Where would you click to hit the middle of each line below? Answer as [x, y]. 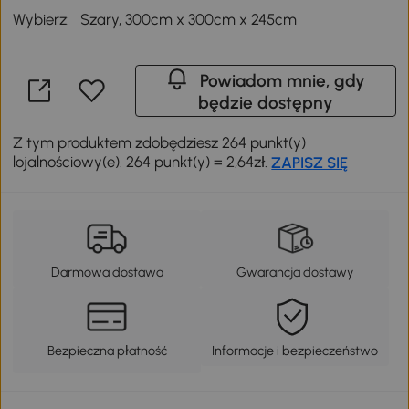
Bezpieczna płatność [107, 351]
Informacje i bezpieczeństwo [294, 351]
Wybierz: [42, 19]
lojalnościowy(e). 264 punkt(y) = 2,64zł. [142, 161]
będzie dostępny [265, 102]
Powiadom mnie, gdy [282, 80]
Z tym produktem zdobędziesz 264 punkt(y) [160, 142]
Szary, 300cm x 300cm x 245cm [189, 19]
